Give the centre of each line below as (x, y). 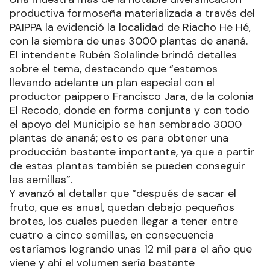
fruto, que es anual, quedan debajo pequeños (122, 208)
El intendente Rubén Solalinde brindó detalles (123, 55)
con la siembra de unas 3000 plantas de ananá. (129, 41)
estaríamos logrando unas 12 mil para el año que (131, 249)
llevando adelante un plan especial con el (112, 83)
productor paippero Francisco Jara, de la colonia (132, 97)
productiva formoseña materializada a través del (132, 14)
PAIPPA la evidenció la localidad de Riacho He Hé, (130, 27)
